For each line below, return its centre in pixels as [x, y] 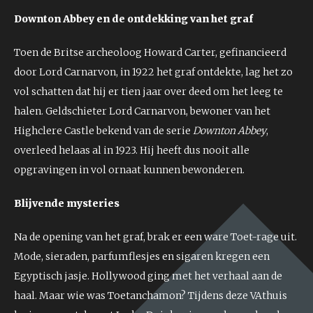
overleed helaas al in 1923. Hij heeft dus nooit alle [132, 150]
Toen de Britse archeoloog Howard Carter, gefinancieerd [150, 52]
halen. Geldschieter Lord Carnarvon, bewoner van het [142, 111]
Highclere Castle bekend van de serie [103, 130]
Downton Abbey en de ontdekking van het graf [133, 19]
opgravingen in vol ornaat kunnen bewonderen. [129, 169]
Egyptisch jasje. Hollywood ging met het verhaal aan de [148, 276]
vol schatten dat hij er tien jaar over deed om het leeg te [148, 91]
